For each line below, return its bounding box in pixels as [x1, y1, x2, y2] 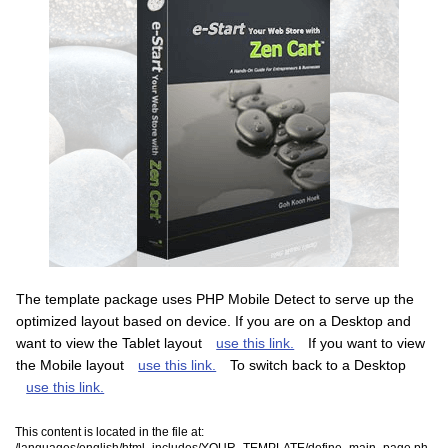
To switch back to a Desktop [226, 356, 407, 373]
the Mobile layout [16, 356, 129, 373]
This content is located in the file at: [15, 425, 205, 439]
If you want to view [304, 334, 426, 351]
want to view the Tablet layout [16, 334, 207, 351]
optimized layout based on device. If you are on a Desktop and [16, 312, 412, 329]
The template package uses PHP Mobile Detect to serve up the [16, 290, 415, 307]
